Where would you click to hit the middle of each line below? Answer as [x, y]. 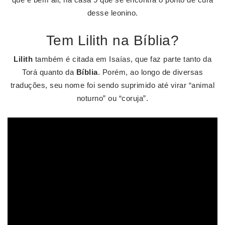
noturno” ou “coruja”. [113, 98]
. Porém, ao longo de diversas [150, 72]
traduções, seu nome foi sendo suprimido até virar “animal [113, 85]
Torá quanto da [49, 72]
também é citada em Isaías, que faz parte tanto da [122, 59]
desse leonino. [113, 13]
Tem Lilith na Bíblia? [113, 40]
